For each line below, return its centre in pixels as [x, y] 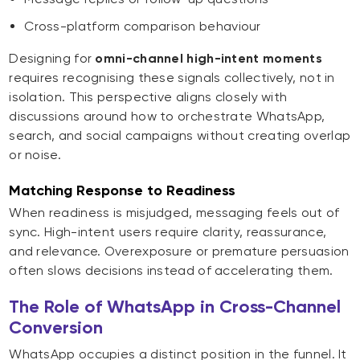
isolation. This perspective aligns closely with [148, 97]
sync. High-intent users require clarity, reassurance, [168, 232]
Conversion [56, 328]
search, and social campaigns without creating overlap [180, 136]
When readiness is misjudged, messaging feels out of [174, 213]
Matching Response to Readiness [123, 191]
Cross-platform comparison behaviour [143, 27]
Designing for [52, 59]
